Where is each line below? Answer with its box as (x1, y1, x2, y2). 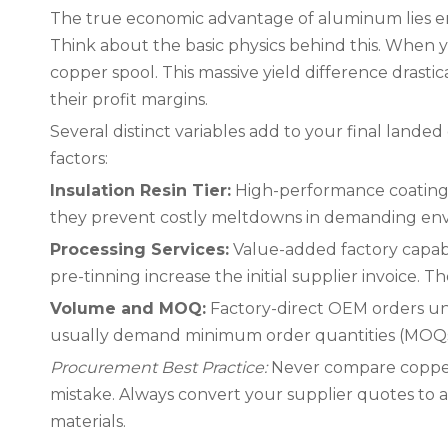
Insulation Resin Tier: (50, 181, 231, 200)
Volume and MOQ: (50, 299, 206, 318)
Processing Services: (50, 240, 229, 259)
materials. (50, 412, 126, 431)
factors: (50, 149, 108, 168)
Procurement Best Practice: (50, 358, 267, 377)
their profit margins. (50, 90, 208, 109)
